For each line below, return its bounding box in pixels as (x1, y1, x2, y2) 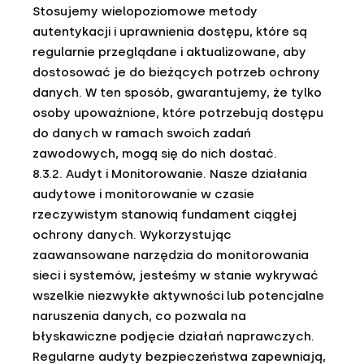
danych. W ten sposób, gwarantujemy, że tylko (32, 85, 322, 100)
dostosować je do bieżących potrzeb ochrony (32, 65, 320, 80)
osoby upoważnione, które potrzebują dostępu (32, 106, 323, 120)
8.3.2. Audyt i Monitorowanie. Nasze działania (32, 167, 307, 181)
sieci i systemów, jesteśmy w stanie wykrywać (32, 268, 318, 283)
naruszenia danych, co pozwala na (32, 309, 246, 323)
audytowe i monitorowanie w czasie (32, 187, 254, 201)
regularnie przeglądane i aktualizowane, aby (32, 45, 306, 59)
